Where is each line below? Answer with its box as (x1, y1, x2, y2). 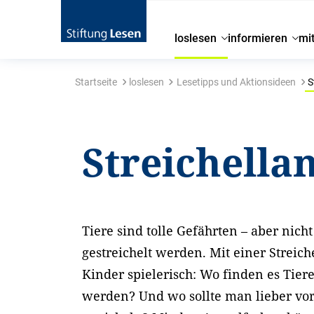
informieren (228, 32, 288, 45)
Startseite (74, 76, 117, 88)
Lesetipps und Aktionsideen (176, 76, 296, 88)
